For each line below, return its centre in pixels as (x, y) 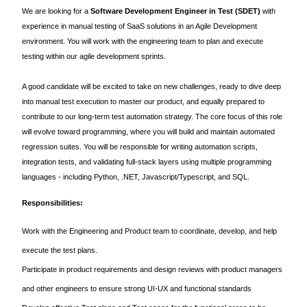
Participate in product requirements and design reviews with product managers (152, 269)
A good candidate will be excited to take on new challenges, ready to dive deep (151, 86)
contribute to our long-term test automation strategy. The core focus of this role (152, 116)
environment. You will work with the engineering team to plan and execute (143, 41)
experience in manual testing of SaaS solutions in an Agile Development (139, 26)
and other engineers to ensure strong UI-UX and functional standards (138, 288)
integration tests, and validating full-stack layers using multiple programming (147, 162)
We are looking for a (56, 11)
